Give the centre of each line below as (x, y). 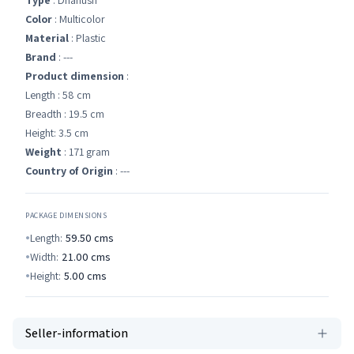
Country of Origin (69, 171)
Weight (43, 152)
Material (47, 38)
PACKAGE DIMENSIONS (66, 215)
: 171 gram (86, 152)
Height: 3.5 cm (57, 133)
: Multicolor (79, 19)
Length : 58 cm (58, 95)
